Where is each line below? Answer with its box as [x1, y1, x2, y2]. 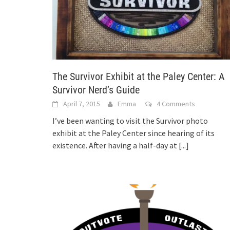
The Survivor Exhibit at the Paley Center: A [52, 70, 225, 83]
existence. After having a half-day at [52, 140, 179, 150]
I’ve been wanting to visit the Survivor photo [52, 115, 208, 126]
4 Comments [157, 99, 195, 108]
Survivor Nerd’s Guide [52, 83, 140, 96]
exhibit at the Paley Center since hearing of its [52, 127, 215, 138]
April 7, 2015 [63, 99, 100, 108]
